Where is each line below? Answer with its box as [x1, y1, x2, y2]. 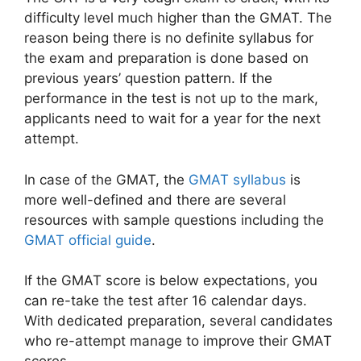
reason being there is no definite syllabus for [24, 30, 313, 46]
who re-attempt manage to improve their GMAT [24, 333, 332, 349]
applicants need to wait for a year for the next [24, 110, 321, 127]
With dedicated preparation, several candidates [24, 313, 333, 329]
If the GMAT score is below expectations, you [24, 272, 317, 288]
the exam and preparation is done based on [24, 50, 309, 66]
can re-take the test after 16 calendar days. [24, 293, 307, 309]
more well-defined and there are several [24, 191, 286, 208]
